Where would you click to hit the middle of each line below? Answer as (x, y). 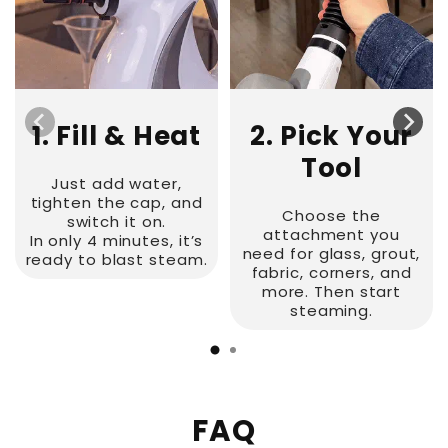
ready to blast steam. (116, 259)
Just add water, (116, 183)
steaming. (331, 310)
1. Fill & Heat (116, 136)
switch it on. (116, 221)
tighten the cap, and (116, 202)
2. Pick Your (331, 136)
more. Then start (331, 291)
